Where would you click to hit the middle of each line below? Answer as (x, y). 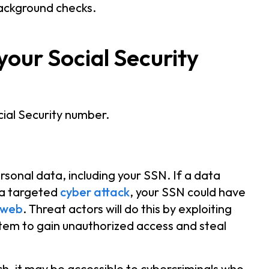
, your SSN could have (188, 192)
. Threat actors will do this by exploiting (127, 208)
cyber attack (95, 192)
